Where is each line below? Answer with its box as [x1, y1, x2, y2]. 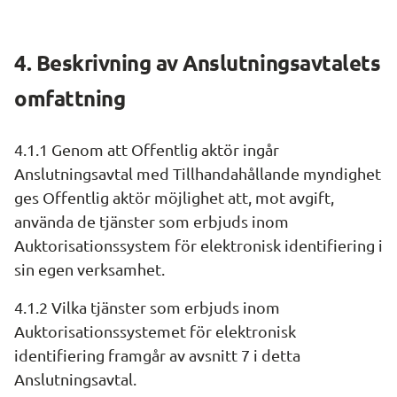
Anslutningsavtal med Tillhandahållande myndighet [14, 164, 381, 183]
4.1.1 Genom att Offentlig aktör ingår [14, 140, 279, 159]
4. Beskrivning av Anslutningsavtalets [14, 49, 381, 76]
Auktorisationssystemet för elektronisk [14, 322, 296, 340]
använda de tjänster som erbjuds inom [14, 212, 289, 230]
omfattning [14, 84, 126, 112]
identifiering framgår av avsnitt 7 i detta [14, 346, 300, 364]
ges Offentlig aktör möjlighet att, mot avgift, [14, 188, 334, 206]
